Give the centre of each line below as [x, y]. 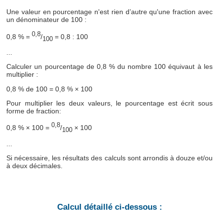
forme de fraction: [34, 111]
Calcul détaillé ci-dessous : [109, 207]
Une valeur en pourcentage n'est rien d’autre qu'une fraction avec [109, 12]
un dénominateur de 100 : [47, 20]
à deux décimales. [35, 165]
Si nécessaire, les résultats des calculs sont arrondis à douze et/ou [109, 158]
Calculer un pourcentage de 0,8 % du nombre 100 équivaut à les [109, 67]
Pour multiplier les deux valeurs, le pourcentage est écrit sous [109, 103]
